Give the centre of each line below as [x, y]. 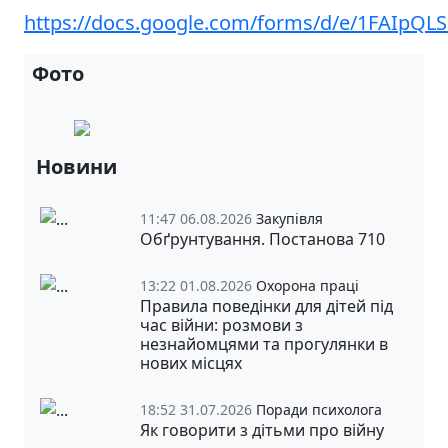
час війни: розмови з [221, 324]
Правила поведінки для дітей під [266, 305]
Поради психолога [319, 409]
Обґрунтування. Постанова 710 [262, 238]
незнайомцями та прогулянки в [264, 343]
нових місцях [191, 362]
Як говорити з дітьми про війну [262, 429]
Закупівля [289, 218]
